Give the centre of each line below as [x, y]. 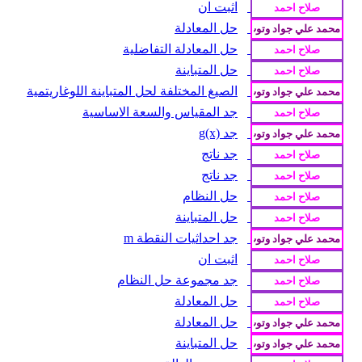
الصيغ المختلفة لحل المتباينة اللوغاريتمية [132, 90]
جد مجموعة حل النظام [177, 280]
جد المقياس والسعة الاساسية [160, 112]
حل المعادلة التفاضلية [180, 48]
